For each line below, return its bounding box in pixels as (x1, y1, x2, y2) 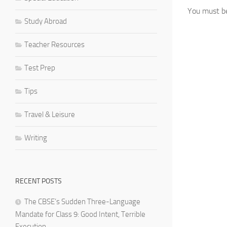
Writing (24, 133, 47, 142)
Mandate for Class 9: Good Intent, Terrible (15, 209, 145, 219)
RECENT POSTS (15, 176, 62, 185)
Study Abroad (24, 16, 67, 26)
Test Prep (24, 63, 55, 72)
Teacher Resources (24, 40, 85, 49)
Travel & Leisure (24, 109, 75, 119)
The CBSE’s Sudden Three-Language (24, 197, 140, 206)
